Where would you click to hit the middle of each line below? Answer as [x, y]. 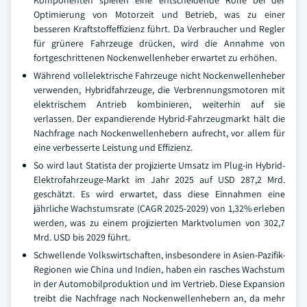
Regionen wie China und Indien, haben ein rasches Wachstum [159, 269]
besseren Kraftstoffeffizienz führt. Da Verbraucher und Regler [159, 29]
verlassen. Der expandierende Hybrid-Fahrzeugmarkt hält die [159, 119]
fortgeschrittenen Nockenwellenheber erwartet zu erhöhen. [155, 58]
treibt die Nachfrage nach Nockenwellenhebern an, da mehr [159, 298]
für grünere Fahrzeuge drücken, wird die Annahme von [159, 43]
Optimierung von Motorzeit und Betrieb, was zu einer [159, 14]
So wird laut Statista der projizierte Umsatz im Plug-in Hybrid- [159, 165]
